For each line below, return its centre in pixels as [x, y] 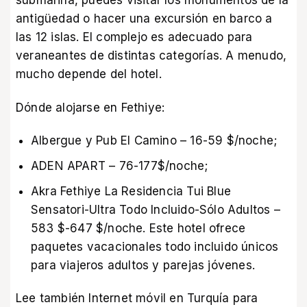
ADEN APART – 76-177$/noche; [120, 166]
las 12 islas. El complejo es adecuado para [134, 37]
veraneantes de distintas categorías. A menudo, [151, 56]
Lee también [52, 298]
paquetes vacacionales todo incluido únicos [155, 247]
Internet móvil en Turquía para [173, 298]
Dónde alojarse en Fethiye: [90, 107]
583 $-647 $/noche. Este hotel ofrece [138, 229]
